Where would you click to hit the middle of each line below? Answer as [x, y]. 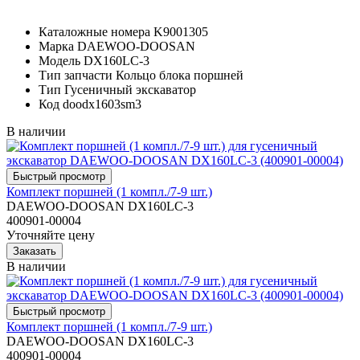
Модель [59, 60]
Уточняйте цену [51, 235]
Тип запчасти [76, 75]
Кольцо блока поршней [180, 75]
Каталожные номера [94, 31]
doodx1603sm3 [102, 104]
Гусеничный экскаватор [130, 89]
